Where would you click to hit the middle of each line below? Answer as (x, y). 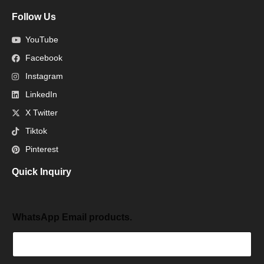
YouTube (42, 40)
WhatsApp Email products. (72, 217)
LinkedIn (41, 95)
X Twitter (41, 113)
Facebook (44, 58)
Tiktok (36, 131)
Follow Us (34, 17)
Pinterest (42, 149)
